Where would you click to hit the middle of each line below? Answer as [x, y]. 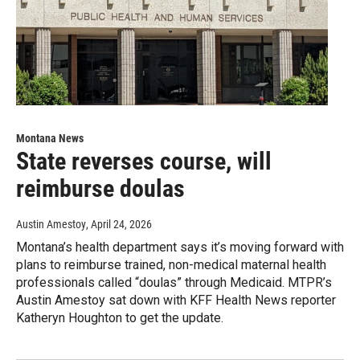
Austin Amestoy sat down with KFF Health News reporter [176, 300]
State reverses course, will [144, 161]
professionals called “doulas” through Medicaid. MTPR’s [174, 282]
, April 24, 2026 [119, 224]
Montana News [50, 138]
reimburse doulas [100, 188]
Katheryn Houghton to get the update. [120, 317]
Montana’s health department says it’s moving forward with [180, 247]
